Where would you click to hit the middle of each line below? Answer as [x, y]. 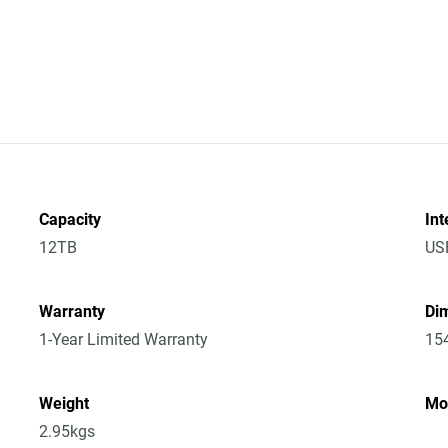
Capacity [70, 219]
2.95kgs [67, 431]
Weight [64, 403]
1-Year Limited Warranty [124, 339]
